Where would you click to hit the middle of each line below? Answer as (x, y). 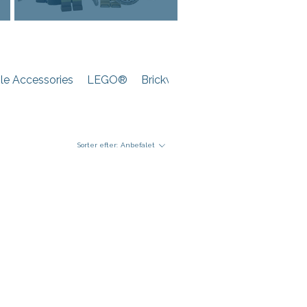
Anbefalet (138, 145)
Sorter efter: (98, 145)
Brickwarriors (173, 79)
